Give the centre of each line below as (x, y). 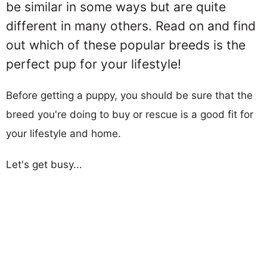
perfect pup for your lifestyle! (94, 64)
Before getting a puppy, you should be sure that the (129, 95)
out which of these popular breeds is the (126, 45)
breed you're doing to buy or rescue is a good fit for (130, 114)
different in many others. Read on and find (131, 26)
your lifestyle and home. (63, 133)
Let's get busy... (44, 164)
